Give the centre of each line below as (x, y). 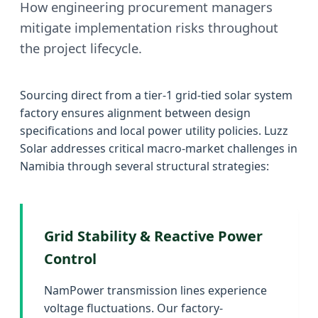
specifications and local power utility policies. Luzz (154, 130)
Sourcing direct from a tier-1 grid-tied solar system (156, 95)
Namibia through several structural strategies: (144, 166)
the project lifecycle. (81, 48)
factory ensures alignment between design (135, 113)
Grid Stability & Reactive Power (153, 236)
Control (70, 258)
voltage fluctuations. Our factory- (133, 308)
